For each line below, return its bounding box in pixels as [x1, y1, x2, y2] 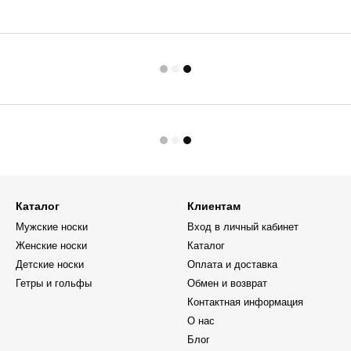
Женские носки [16, 240, 87, 251]
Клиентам [187, 200, 241, 212]
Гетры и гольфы [16, 277, 92, 289]
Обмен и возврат [187, 277, 267, 289]
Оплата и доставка [187, 259, 277, 270]
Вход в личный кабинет [187, 221, 299, 233]
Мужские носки [16, 221, 88, 233]
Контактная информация [187, 296, 303, 308]
